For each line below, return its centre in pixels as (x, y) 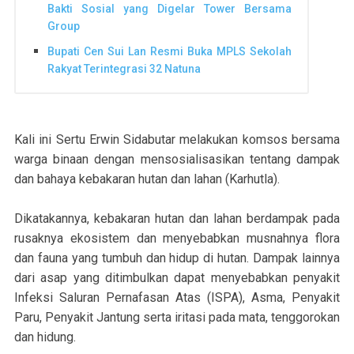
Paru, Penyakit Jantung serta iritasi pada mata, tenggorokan (177, 318)
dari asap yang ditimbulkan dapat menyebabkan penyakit (177, 278)
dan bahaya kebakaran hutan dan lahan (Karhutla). (147, 179)
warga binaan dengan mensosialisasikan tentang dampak (177, 160)
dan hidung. (45, 337)
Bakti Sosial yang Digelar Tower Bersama (169, 9)
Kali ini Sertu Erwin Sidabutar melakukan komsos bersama (177, 140)
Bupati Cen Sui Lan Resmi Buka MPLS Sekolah (169, 51)
